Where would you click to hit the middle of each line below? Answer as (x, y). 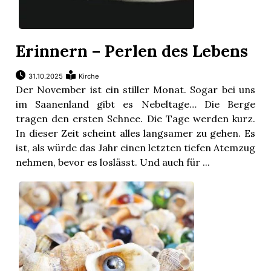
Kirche (89, 77)
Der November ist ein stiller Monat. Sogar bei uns (135, 90)
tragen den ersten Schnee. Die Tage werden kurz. (135, 119)
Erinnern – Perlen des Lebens (132, 51)
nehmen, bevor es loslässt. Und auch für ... (113, 162)
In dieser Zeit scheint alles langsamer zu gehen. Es (135, 133)
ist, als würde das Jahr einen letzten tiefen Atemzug (135, 148)
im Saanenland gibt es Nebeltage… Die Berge (135, 104)
